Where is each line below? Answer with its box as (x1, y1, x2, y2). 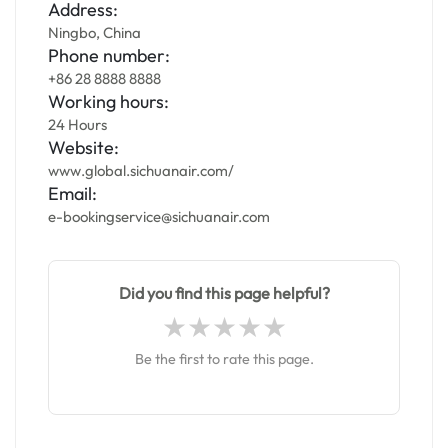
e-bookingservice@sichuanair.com (48, 207, 270, 226)
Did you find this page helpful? (118, 283, 330, 303)
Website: (48, 136, 119, 159)
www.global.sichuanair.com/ (48, 161, 234, 180)
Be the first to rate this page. (134, 350, 314, 368)
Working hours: (48, 90, 169, 113)
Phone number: (48, 44, 170, 67)
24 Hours (48, 115, 107, 134)
